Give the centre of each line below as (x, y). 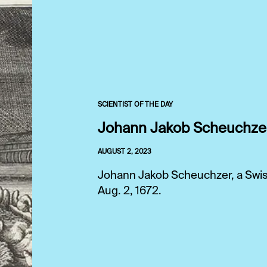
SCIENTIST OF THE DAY (135, 105)
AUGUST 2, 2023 (125, 152)
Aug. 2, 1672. (131, 191)
